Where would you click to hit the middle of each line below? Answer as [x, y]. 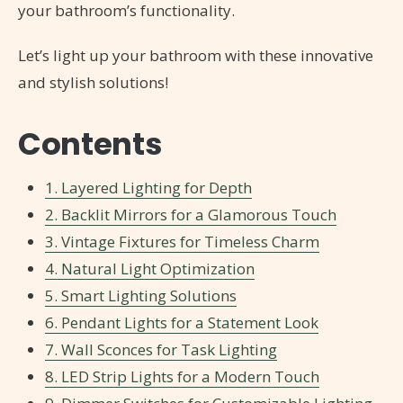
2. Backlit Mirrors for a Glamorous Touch [191, 215]
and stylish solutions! [93, 83]
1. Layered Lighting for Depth [148, 188]
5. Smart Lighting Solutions [141, 296]
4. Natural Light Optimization [150, 269]
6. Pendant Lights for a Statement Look [182, 323]
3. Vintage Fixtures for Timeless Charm [182, 242]
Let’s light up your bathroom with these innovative [196, 56]
